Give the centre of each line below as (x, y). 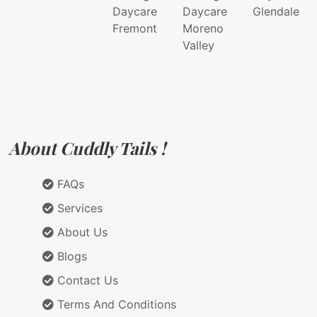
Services (78, 208)
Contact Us (86, 281)
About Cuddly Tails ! (87, 148)
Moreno (203, 29)
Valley (198, 46)
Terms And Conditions (115, 305)
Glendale (276, 12)
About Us (81, 232)
